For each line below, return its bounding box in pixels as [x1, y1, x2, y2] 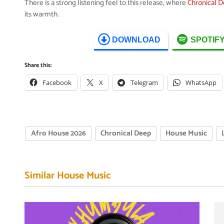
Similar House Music [24, 167, 111, 184]
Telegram [130, 78, 158, 87]
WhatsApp [185, 78, 217, 87]
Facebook [42, 78, 72, 87]
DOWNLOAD [111, 35, 160, 44]
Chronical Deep [100, 127, 151, 139]
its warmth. [24, 8, 59, 20]
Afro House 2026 [31, 127, 86, 139]
